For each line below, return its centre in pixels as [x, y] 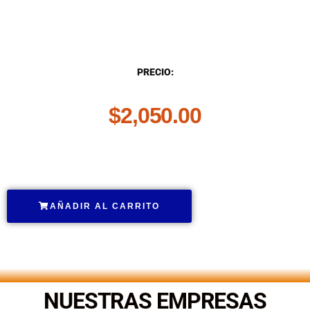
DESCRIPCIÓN [38, 34]
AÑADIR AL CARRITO [105, 207]
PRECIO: [155, 72]
